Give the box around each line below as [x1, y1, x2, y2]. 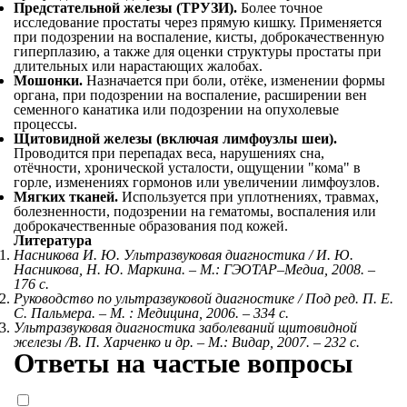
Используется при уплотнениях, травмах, [118, 189, 379, 204]
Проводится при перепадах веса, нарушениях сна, [14, 145, 324, 161]
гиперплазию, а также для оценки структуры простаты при [14, 44, 382, 59]
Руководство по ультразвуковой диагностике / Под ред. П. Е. [14, 291, 393, 306]
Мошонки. [14, 73, 86, 88]
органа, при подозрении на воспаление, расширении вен [14, 87, 367, 103]
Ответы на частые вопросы [14, 348, 352, 378]
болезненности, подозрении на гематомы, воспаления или [14, 203, 376, 219]
